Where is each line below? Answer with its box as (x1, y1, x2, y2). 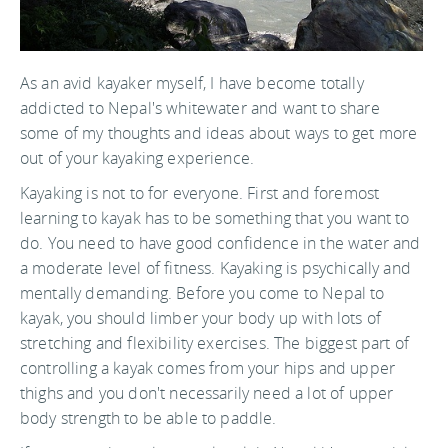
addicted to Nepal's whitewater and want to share (20, 96, 380, 119)
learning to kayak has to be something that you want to (20, 206, 410, 229)
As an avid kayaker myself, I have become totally (20, 71, 364, 94)
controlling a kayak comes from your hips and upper (20, 356, 396, 379)
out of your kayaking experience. (20, 146, 255, 169)
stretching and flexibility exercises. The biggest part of (20, 331, 410, 354)
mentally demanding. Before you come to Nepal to (20, 281, 385, 304)
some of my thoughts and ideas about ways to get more (20, 121, 418, 144)
